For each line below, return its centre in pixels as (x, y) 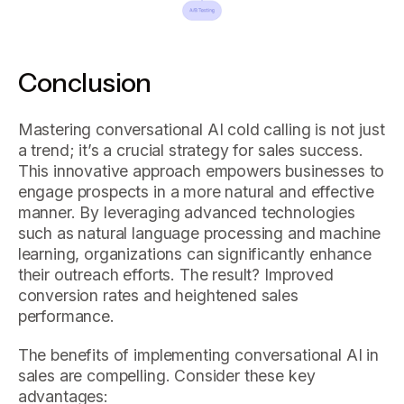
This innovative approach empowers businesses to (201, 170)
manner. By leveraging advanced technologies (186, 212)
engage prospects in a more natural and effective (196, 191)
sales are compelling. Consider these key (166, 375)
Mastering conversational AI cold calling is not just (201, 129)
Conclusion (84, 83)
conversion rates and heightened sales (158, 295)
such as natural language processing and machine (199, 233)
